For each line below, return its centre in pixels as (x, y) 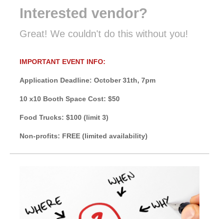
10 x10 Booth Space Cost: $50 (71, 99)
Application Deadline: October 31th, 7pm (88, 80)
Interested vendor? (86, 13)
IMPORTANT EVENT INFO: (63, 61)
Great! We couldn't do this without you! (104, 33)
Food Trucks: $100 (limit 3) (64, 117)
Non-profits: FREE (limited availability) (84, 136)
